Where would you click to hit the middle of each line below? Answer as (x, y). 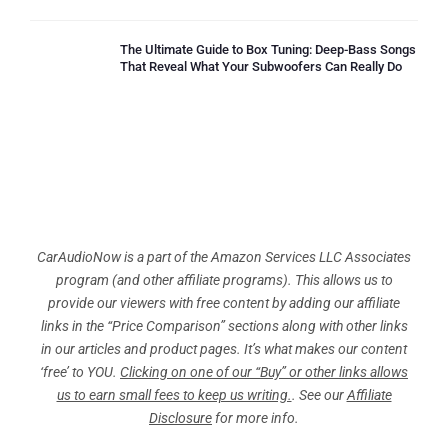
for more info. (255, 417)
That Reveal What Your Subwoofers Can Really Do (261, 66)
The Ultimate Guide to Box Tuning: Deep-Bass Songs (268, 49)
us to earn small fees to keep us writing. (174, 394)
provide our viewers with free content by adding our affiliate (224, 302)
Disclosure (180, 417)
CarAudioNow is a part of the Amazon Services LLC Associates (224, 256)
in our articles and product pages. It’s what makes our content (224, 348)
